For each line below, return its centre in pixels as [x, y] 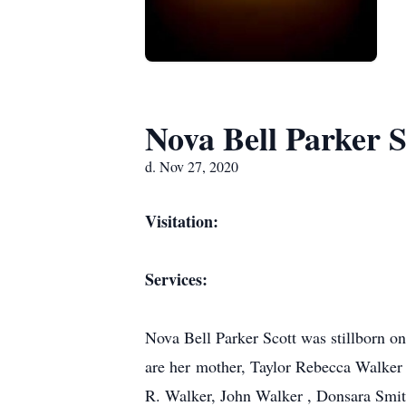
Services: [176, 279]
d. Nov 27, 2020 [192, 166]
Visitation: [182, 221]
